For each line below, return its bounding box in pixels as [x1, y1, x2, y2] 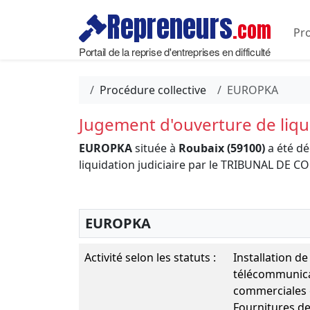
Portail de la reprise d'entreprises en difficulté [79, 44, 271, 59]
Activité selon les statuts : [84, 250, 216, 265]
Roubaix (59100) [179, 140, 265, 156]
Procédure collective [100, 82, 206, 98]
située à [132, 140, 179, 156]
